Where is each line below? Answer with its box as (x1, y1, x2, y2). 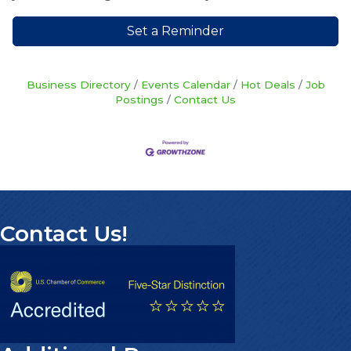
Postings (115, 92, 164, 106)
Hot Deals (240, 78, 295, 91)
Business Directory (26, 78, 131, 91)
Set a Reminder (127, 23, 224, 38)
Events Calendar (140, 78, 230, 91)
